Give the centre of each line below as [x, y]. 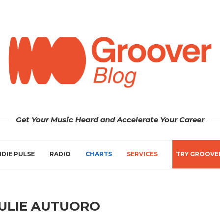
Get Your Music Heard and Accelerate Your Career [110, 119]
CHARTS [99, 154]
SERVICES [142, 154]
